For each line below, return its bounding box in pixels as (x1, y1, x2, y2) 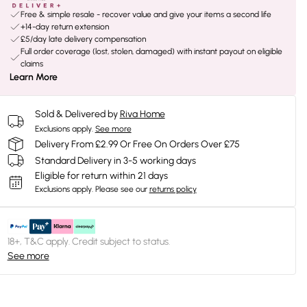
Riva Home (119, 108, 165, 120)
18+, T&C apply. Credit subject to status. (7, 236, 170, 247)
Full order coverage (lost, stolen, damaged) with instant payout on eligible (20, 47, 282, 56)
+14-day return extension (20, 22, 109, 32)
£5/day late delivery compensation (20, 34, 146, 44)
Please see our (95, 184, 147, 194)
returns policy (149, 184, 197, 194)
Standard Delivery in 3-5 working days (34, 154, 196, 167)
